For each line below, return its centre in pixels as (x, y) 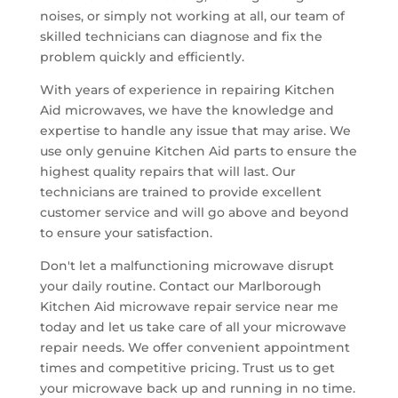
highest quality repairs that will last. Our (167, 171)
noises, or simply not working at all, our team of (192, 16)
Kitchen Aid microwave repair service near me (189, 306)
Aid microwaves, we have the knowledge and (187, 110)
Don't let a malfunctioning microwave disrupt (187, 265)
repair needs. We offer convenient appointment (195, 347)
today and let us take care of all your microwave (193, 326)
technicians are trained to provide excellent (180, 191)
